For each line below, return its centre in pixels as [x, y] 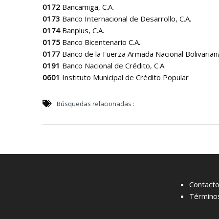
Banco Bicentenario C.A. [100, 42]
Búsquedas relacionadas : [96, 104]
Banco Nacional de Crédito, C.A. [113, 66]
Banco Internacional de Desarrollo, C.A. [126, 19]
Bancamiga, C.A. [87, 7]
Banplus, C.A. [82, 30]
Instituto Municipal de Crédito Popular [124, 77]
